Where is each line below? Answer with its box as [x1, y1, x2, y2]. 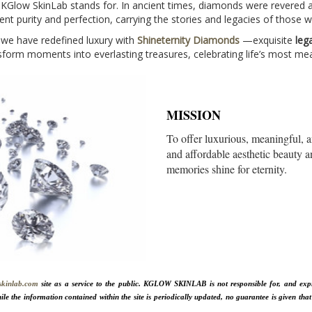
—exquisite [240, 33, 295, 47]
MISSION [166, 106, 221, 124]
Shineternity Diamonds [137, 33, 240, 47]
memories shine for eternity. [166, 162, 287, 176]
